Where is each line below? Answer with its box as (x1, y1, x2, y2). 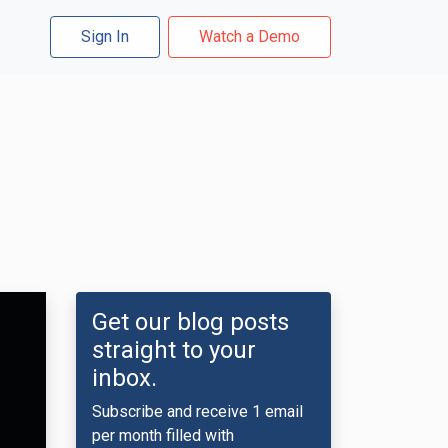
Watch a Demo (199, 27, 300, 46)
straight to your (92, 336, 256, 364)
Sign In (81, 27, 129, 46)
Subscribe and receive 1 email (92, 402, 303, 421)
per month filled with (92, 426, 234, 445)
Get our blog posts (92, 308, 289, 336)
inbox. (92, 364, 157, 392)
